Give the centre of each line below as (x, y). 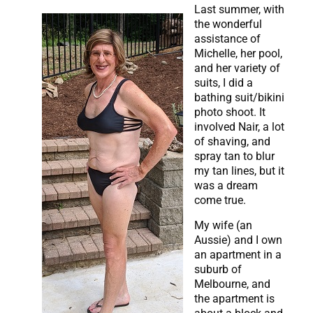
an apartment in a (238, 254)
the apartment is (234, 298)
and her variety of (237, 68)
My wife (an (223, 225)
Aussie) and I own (238, 240)
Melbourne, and (232, 284)
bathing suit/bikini (239, 98)
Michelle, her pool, (238, 54)
